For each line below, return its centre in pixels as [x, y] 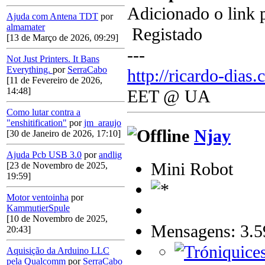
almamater [26, 27]
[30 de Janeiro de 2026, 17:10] [64, 134]
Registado [165, 35]
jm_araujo [103, 123]
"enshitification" [37, 123]
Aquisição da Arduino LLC [58, 251]
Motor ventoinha [38, 198]
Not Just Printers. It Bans [53, 59]
